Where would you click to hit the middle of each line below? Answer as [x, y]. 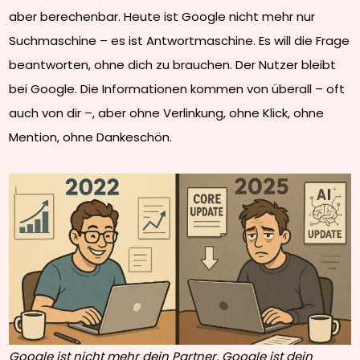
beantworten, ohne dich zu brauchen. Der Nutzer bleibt [173, 65]
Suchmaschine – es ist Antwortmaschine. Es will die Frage [180, 41]
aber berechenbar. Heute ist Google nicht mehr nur [162, 17]
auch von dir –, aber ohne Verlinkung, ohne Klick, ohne [167, 113]
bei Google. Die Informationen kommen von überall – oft [177, 89]
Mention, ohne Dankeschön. [91, 137]
